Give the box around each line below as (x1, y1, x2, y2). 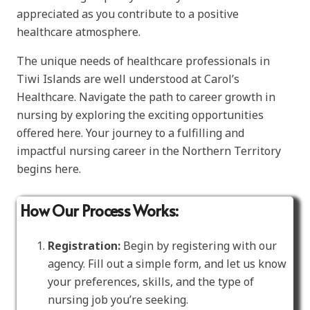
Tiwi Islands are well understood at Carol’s (17, 71, 239, 86)
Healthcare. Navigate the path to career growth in (17, 89, 275, 104)
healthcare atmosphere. (17, 24, 140, 39)
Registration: (48, 238, 120, 254)
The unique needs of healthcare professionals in (17, 53, 270, 69)
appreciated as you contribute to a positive (17, 6, 239, 21)
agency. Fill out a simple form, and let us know (48, 256, 286, 272)
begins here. (17, 161, 81, 176)
